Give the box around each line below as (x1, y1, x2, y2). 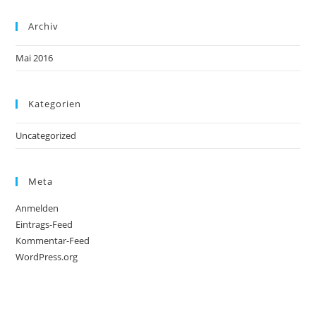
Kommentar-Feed (16, 234, 90, 247)
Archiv (28, 20, 59, 32)
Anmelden (16, 202, 59, 214)
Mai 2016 (16, 51, 54, 64)
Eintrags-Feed (16, 218, 73, 231)
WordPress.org (16, 250, 78, 263)
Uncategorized (16, 129, 77, 142)
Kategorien (28, 97, 82, 110)
